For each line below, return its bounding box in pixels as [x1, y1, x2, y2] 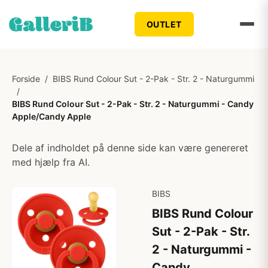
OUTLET [146, 19, 182, 29]
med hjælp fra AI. [12, 156, 90, 168]
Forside [12, 74, 40, 84]
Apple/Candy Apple [12, 111, 91, 121]
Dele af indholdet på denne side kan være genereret [12, 142, 248, 154]
